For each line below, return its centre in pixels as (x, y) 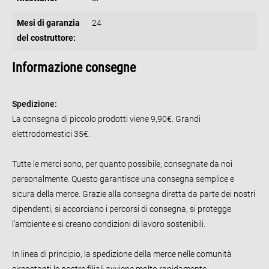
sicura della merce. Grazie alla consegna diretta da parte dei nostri (134, 194)
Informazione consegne (74, 67)
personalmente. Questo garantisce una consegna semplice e (123, 179)
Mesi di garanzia (48, 23)
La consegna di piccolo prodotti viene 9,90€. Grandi (106, 119)
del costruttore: (46, 38)
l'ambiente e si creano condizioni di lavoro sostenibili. (110, 224)
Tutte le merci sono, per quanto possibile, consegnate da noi (122, 164)
